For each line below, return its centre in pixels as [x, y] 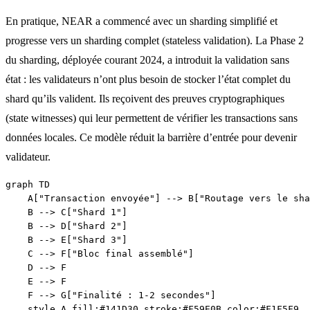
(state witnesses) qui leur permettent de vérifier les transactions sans [152, 118]
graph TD [28, 184]
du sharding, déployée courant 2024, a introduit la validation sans [147, 60]
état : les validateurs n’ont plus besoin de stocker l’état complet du [148, 79]
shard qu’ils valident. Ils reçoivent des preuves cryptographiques [145, 98]
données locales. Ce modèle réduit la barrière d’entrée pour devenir [151, 137]
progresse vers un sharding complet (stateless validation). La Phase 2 [155, 40]
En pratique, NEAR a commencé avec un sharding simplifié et [142, 21]
